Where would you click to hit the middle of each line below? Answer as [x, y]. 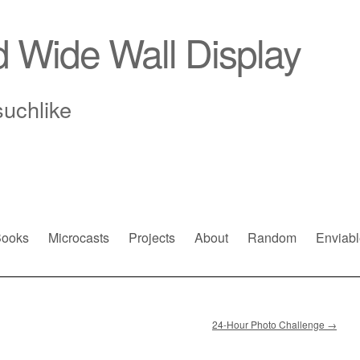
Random [272, 237]
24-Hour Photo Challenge [270, 324]
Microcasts [79, 237]
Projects [152, 237]
